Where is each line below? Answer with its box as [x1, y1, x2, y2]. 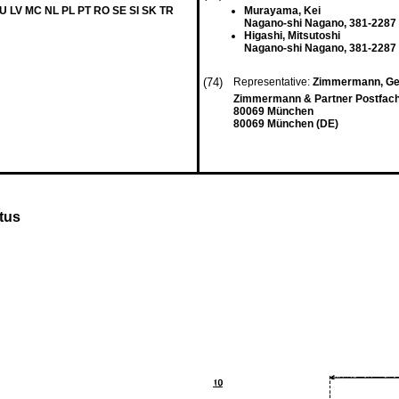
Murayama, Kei [244, 4, 321, 17]
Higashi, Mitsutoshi [244, 29, 340, 42]
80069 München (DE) [233, 118, 338, 130]
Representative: [233, 76, 313, 88]
